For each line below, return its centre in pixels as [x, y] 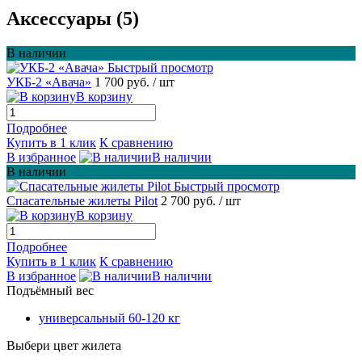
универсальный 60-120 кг [109, 318]
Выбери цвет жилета [64, 346]
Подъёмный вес [50, 291]
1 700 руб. [124, 82]
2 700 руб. [190, 201]
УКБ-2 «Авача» [49, 82]
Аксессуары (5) [73, 19]
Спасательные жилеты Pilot [82, 201]
